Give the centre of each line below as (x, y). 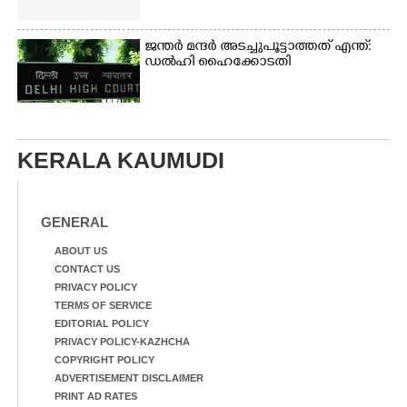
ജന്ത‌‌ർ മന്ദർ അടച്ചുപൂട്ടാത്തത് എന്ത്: (258, 47)
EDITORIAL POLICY (102, 323)
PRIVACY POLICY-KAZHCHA (122, 341)
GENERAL (74, 222)
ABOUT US (81, 250)
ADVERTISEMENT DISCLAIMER (129, 377)
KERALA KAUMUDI (121, 159)
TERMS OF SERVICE (103, 305)
